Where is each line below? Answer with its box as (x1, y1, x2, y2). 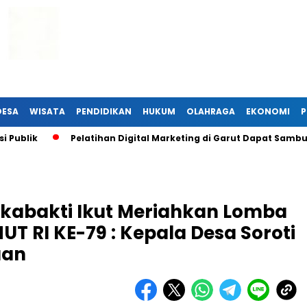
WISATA (29, 106, 65, 117)
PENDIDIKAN (76, 106, 132, 117)
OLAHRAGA (186, 106, 235, 117)
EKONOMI (246, 106, 290, 117)
